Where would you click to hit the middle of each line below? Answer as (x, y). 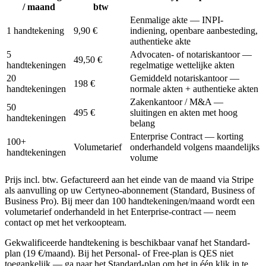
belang (142, 123)
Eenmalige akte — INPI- (177, 20)
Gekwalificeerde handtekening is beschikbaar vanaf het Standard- (127, 242)
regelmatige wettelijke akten (182, 65)
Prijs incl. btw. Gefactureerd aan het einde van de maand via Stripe (129, 179)
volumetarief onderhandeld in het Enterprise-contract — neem (120, 211)
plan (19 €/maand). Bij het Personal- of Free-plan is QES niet (119, 253)
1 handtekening (35, 30)
